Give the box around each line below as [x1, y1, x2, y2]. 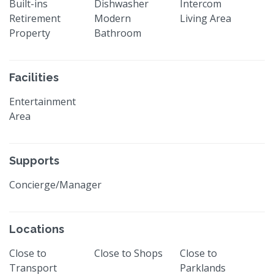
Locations [9, 222, 64, 235]
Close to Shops [94, 246, 163, 260]
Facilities [9, 70, 59, 84]
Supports [9, 154, 59, 167]
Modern [94, 11, 131, 25]
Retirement [9, 11, 61, 25]
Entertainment [9, 94, 76, 108]
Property [9, 26, 50, 40]
